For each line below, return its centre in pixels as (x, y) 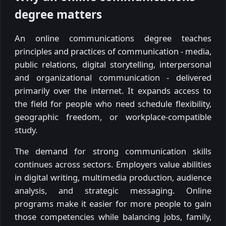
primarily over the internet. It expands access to (113, 90)
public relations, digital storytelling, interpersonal (113, 64)
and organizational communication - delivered (113, 77)
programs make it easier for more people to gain (113, 204)
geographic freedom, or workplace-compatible (113, 117)
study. (26, 130)
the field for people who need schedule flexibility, (113, 103)
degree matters (58, 15)
